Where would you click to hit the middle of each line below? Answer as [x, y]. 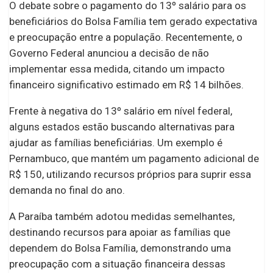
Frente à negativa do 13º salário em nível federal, [121, 111]
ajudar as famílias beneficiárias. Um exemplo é [116, 142]
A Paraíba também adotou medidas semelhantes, [122, 216]
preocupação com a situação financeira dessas [117, 264]
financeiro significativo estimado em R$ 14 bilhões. [128, 84]
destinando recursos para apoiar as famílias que [120, 232]
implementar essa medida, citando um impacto [117, 69]
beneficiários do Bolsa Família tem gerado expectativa [133, 21]
